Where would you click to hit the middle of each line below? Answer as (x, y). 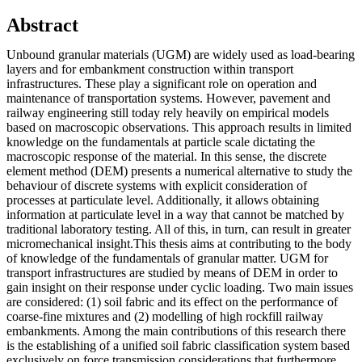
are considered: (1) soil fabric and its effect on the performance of (172, 301)
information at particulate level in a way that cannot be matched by (175, 214)
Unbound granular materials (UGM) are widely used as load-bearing (181, 54)
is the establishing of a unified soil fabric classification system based (178, 345)
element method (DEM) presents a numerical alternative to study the (179, 170)
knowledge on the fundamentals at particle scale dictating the (161, 141)
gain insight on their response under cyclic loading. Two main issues (180, 287)
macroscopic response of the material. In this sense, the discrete (166, 156)
